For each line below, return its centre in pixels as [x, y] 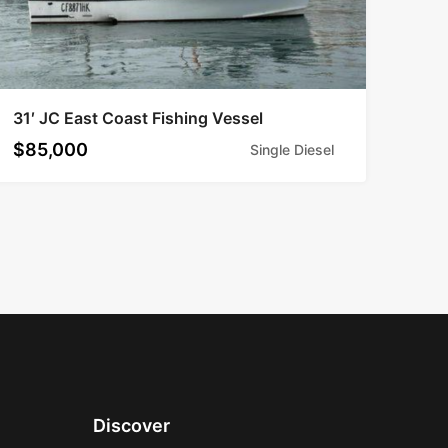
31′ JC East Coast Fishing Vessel [137, 117]
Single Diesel [291, 149]
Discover [132, 425]
